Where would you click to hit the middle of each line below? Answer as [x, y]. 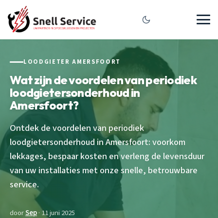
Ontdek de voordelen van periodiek [77, 128]
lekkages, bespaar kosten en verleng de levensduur [107, 156]
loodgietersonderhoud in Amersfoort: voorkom [98, 142]
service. [24, 184]
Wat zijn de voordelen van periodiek [103, 80]
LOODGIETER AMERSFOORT [72, 62]
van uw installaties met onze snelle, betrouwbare [104, 170]
